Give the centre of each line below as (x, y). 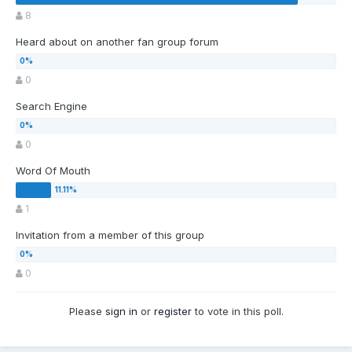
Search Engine (51, 106)
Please (87, 312)
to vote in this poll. (237, 312)
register (172, 312)
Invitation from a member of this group (110, 235)
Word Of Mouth (53, 171)
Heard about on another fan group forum (117, 42)
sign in (121, 312)
